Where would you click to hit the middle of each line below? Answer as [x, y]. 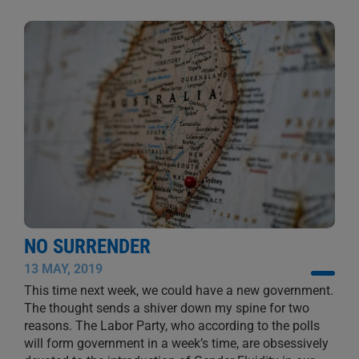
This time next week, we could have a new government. [178, 290]
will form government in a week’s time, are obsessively [176, 343]
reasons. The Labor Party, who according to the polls [171, 325]
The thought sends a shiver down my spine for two [166, 308]
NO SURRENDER [87, 246]
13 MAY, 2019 [63, 268]
